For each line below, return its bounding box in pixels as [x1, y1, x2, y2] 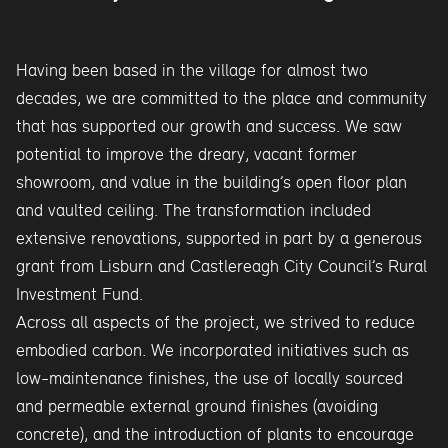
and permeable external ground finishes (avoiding [16, 395, 378, 416]
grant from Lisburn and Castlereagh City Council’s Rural [16, 255, 427, 276]
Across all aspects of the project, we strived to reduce [16, 311, 415, 332]
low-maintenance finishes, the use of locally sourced [16, 367, 403, 388]
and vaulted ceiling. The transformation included [16, 199, 371, 220]
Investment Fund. [16, 283, 143, 304]
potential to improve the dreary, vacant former [16, 143, 357, 164]
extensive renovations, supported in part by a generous [16, 227, 422, 248]
